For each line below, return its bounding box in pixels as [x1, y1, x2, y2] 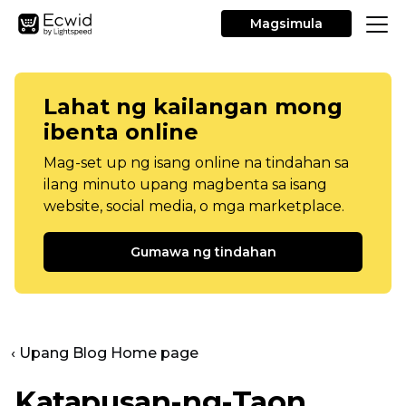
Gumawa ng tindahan [130, 244, 276, 260]
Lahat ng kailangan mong [43, 93, 343, 120]
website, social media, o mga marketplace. [43, 198, 344, 215]
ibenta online [43, 119, 198, 145]
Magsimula [250, 15, 323, 32]
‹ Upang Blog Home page [11, 344, 198, 362]
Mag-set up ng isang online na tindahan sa [43, 154, 349, 171]
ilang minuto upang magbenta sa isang [43, 176, 327, 193]
